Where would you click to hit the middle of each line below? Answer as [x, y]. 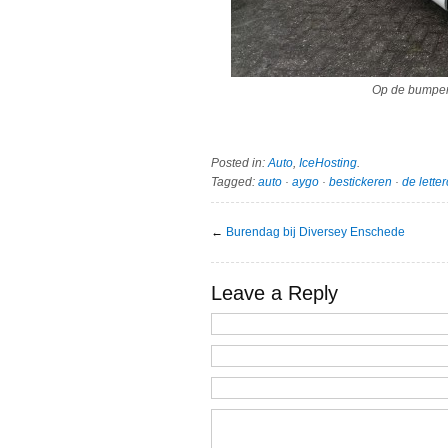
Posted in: [239, 162]
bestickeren [360, 181]
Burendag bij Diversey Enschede [315, 231]
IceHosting [328, 162]
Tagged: [234, 181]
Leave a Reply [274, 292]
